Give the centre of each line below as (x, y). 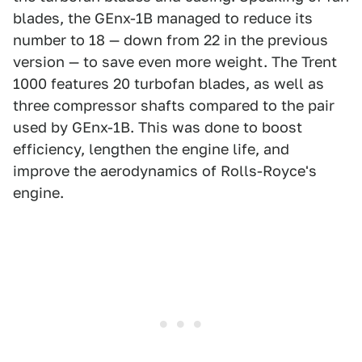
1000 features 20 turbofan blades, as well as (168, 83)
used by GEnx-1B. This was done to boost (158, 127)
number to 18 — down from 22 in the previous (170, 40)
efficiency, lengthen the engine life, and (151, 149)
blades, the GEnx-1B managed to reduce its (163, 18)
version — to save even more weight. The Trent (175, 61)
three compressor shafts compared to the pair (174, 105)
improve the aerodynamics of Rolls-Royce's (165, 170)
